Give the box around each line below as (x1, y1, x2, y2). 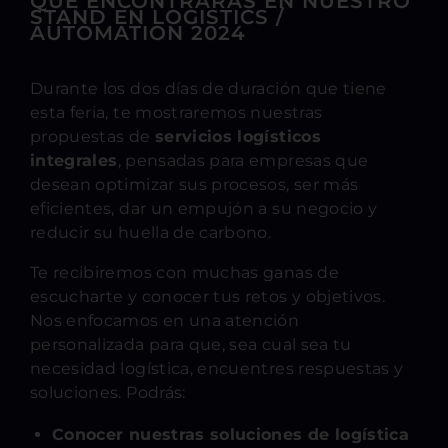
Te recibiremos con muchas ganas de (30, 263, 339, 282)
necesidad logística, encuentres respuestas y (30, 359, 404, 378)
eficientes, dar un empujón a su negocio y (30, 199, 378, 218)
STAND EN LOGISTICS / (30, 5, 284, 29)
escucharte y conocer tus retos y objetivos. (30, 287, 386, 306)
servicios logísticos (154, 127, 321, 146)
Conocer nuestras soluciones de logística (52, 425, 409, 444)
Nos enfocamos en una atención (30, 311, 300, 330)
